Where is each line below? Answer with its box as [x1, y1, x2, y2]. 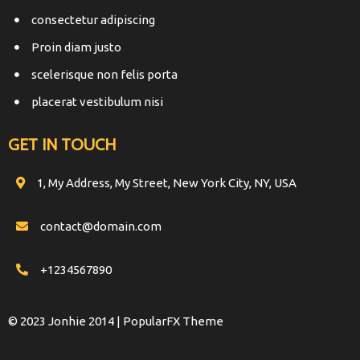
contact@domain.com [40, 219, 162, 233]
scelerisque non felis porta [31, 67, 178, 81]
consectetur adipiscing [31, 13, 155, 27]
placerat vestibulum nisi [31, 95, 163, 108]
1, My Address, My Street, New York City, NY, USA [37, 176, 297, 190]
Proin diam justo [31, 40, 121, 54]
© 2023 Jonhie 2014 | [8, 314, 123, 328]
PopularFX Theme [123, 314, 223, 328]
